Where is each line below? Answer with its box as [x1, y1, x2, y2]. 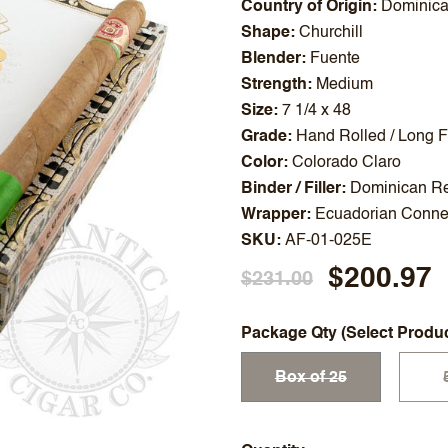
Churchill [298, 25, 363, 41]
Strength [240, 77, 307, 93]
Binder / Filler [240, 181, 341, 197]
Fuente [309, 51, 360, 67]
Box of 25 [274, 369, 347, 386]
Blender [240, 51, 301, 67]
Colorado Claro [291, 155, 401, 171]
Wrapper [240, 207, 306, 223]
